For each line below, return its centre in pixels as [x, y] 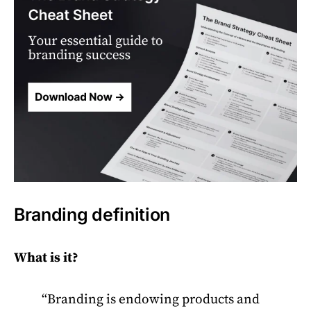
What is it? [46, 258]
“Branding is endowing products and [151, 299]
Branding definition [92, 215]
